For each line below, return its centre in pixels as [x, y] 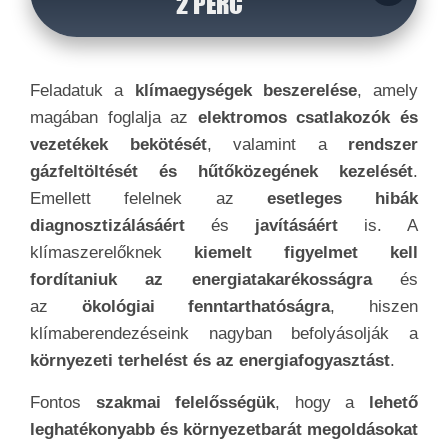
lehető [386, 402]
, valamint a [277, 144]
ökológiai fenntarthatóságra [189, 306]
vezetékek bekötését [118, 144]
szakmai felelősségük [178, 402]
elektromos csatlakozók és [308, 117]
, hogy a [315, 402]
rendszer [383, 144]
